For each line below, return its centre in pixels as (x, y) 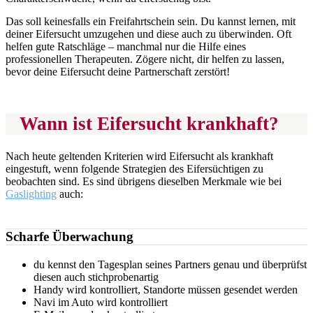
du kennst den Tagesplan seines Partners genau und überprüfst (170, 264)
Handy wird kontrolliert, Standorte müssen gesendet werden (166, 289)
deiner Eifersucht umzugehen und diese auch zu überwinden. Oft (148, 34)
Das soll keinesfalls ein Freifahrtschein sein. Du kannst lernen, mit (151, 21)
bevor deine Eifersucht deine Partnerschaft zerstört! (118, 71)
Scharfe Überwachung (70, 237)
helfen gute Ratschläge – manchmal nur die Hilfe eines (126, 46)
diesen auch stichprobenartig (96, 277)
